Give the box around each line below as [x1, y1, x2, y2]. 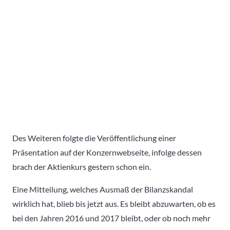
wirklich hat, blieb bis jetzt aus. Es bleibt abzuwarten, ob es [12, 198, 216, 208]
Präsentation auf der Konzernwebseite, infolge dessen [12, 147, 202, 157]
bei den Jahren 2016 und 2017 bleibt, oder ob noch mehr [12, 213, 210, 223]
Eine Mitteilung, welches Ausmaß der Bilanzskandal [12, 184, 193, 194]
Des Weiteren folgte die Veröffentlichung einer [12, 132, 176, 143]
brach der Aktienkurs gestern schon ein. [12, 161, 151, 171]
